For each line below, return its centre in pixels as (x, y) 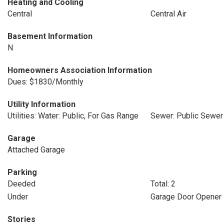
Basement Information (50, 36)
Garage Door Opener (186, 197)
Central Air (168, 14)
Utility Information (41, 104)
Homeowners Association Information (80, 70)
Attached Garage (36, 150)
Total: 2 (163, 184)
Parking (22, 172)
